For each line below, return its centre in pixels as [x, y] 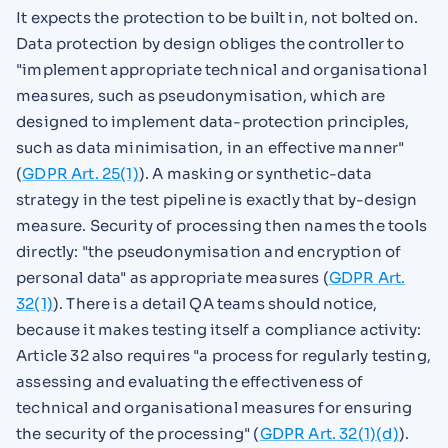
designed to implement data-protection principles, [213, 122]
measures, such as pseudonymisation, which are [201, 96]
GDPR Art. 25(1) [80, 174]
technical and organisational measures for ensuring [214, 408]
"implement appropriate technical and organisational [221, 70]
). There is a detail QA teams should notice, [215, 304]
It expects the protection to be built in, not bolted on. [217, 18]
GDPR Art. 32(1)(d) [329, 434]
